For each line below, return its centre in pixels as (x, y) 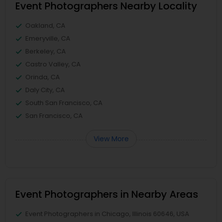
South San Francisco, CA (64, 103)
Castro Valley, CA (53, 64)
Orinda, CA (43, 77)
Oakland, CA (45, 25)
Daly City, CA (45, 90)
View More (111, 139)
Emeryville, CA (48, 38)
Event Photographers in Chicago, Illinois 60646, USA (107, 214)
